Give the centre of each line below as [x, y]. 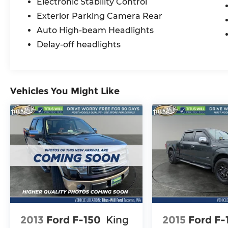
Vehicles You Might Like [65, 91]
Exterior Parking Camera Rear [100, 16]
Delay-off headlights [79, 44]
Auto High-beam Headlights [95, 30]
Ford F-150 [74, 220]
